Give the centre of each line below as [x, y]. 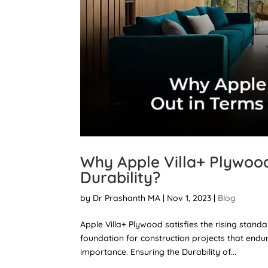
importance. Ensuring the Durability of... [159, 252]
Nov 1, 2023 [189, 198]
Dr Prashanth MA [127, 198]
